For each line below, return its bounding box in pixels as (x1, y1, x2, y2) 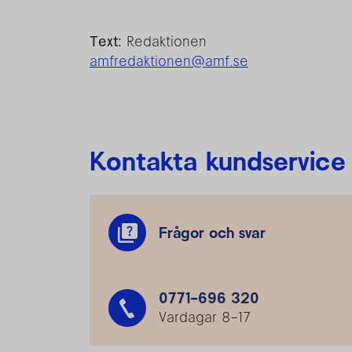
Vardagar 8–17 (159, 307, 251, 326)
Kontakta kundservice (90, 144, 346, 177)
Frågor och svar (159, 222, 266, 241)
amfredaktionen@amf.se (90, 51, 248, 70)
